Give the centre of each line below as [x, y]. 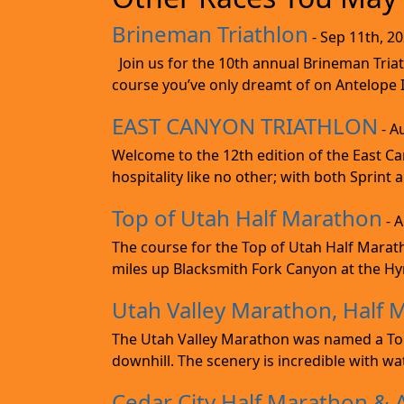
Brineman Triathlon [210, 33]
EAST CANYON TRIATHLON [245, 125]
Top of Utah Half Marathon [247, 217]
